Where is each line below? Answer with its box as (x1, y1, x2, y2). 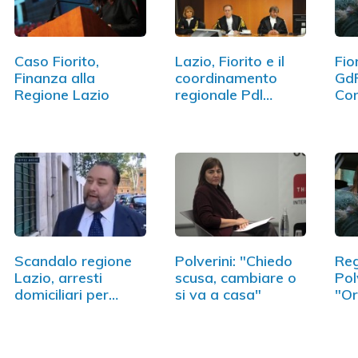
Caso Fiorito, (14, 52, 99, 71)
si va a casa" (174, 285, 261, 304)
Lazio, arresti (14, 268, 102, 288)
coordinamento (174, 69, 277, 88)
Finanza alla (14, 69, 95, 88)
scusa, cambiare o (174, 268, 296, 288)
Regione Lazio (14, 86, 109, 105)
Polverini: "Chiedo (174, 252, 292, 271)
